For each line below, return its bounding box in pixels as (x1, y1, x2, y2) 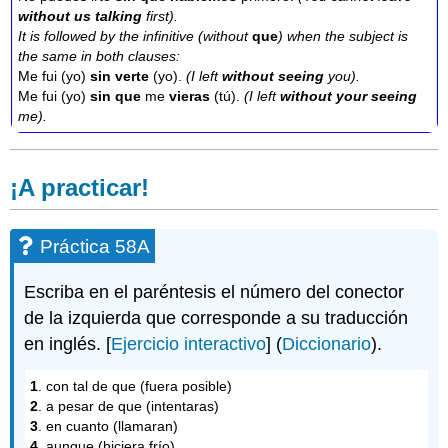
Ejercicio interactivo (111, 334, 267, 355)
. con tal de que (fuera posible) (38, 377, 233, 394)
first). (142, 7, 179, 24)
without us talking (18, 7, 143, 24)
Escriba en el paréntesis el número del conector (24, 282, 405, 303)
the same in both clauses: (18, 47, 181, 64)
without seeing (222, 67, 325, 84)
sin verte (90, 67, 150, 84)
